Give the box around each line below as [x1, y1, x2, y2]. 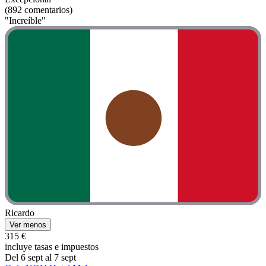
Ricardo [5, 208, 34, 218]
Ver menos [9, 220, 46, 230]
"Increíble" [5, 15, 46, 26]
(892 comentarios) [5, 4, 72, 15]
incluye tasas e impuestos [5, 242, 99, 252]
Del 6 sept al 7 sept [5, 252, 76, 263]
